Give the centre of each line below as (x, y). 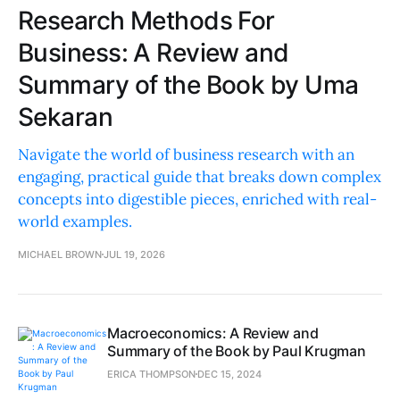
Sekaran (66, 117)
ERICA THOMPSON (151, 374)
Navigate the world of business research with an (186, 154)
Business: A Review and (154, 52)
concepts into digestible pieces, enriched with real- (197, 199)
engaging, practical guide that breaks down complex (200, 176)
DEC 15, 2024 (229, 374)
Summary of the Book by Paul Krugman (237, 350)
